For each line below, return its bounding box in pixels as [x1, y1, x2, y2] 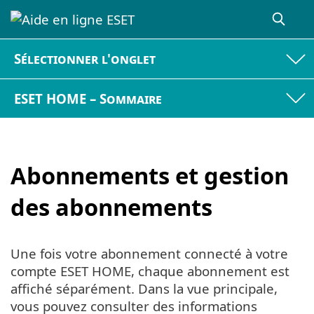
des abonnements [11, 191, 212, 224]
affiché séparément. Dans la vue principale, [11, 279, 278, 297]
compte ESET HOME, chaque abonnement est [11, 261, 289, 280]
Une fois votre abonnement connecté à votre [11, 244, 288, 262]
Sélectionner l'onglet [14, 50, 156, 68]
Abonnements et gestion [11, 160, 289, 192]
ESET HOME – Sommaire [14, 89, 163, 107]
